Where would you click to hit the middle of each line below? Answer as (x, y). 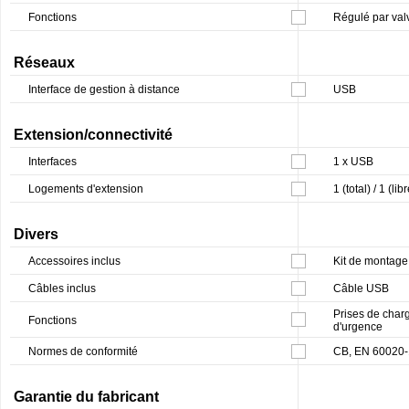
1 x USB (353, 161)
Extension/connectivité (93, 134)
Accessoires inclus (74, 261)
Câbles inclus (62, 288)
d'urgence (358, 326)
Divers (36, 234)
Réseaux (44, 62)
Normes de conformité (83, 351)
